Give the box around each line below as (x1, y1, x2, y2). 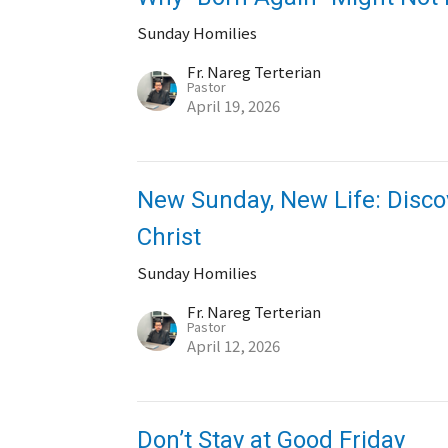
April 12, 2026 (187, 335, 281, 356)
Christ (137, 223, 202, 251)
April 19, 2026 (187, 95, 281, 116)
